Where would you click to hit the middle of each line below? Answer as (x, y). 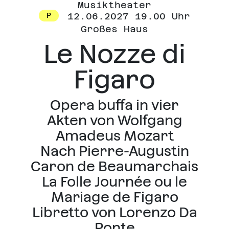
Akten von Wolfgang (114, 121)
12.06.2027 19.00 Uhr (126, 16)
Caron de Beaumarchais (114, 167)
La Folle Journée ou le (114, 182)
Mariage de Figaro (114, 197)
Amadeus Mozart (114, 136)
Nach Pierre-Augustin (114, 151)
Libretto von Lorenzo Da (114, 213)
